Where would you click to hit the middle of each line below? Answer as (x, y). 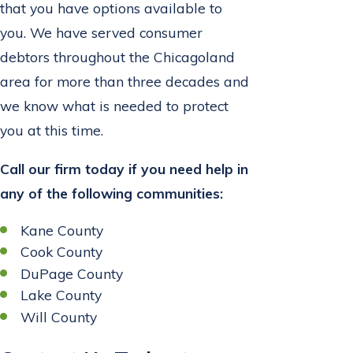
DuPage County (72, 273)
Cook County (62, 252)
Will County (59, 316)
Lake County (61, 295)
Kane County (62, 230)
